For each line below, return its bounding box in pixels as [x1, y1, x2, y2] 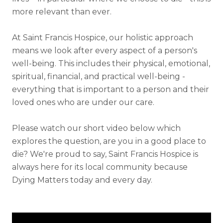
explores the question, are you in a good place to [12, 136, 206, 146]
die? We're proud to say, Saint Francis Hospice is [12, 149, 198, 159]
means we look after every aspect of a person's [12, 46, 197, 55]
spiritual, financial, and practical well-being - [12, 72, 185, 81]
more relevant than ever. [12, 7, 113, 16]
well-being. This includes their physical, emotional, [12, 59, 210, 68]
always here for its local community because [12, 162, 188, 172]
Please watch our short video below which [12, 123, 181, 133]
